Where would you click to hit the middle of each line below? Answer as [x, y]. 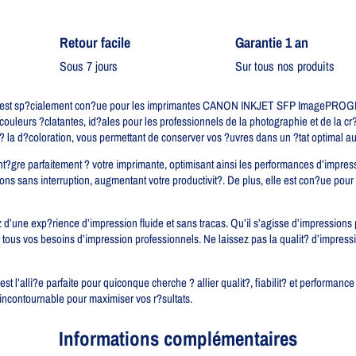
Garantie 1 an [272, 42]
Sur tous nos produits [285, 66]
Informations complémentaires [178, 339]
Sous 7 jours [89, 66]
